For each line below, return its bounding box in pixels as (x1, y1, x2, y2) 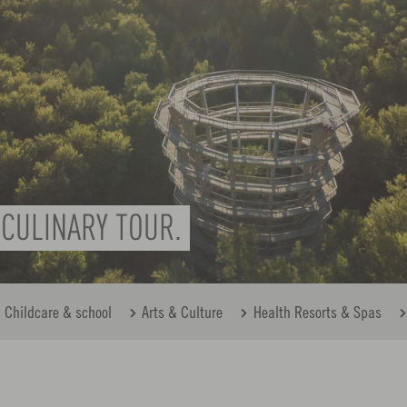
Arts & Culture (142, 303, 223, 322)
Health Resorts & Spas (253, 303, 382, 322)
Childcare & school (4, 303, 112, 322)
